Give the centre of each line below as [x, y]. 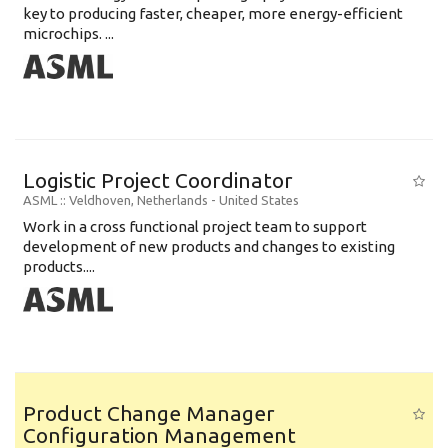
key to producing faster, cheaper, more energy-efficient [213, 13]
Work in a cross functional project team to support [195, 226]
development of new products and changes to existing [209, 246]
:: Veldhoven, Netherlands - [139, 199]
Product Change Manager [149, 412]
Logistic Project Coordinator [158, 179]
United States [259, 199]
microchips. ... [68, 33]
